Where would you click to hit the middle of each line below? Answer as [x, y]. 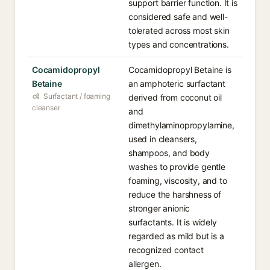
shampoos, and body [169, 153]
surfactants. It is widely [173, 222]
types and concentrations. [179, 44]
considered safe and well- [178, 17]
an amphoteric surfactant [177, 83]
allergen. [145, 264]
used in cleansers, [163, 139]
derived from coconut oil [175, 97]
